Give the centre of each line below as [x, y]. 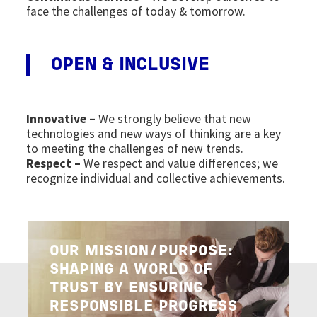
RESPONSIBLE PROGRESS [144, 306]
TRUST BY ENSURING [127, 288]
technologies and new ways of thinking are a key [154, 133]
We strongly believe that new [174, 119]
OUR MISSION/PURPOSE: [142, 251]
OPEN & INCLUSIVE [131, 65]
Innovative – [61, 119]
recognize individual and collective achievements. [156, 178]
